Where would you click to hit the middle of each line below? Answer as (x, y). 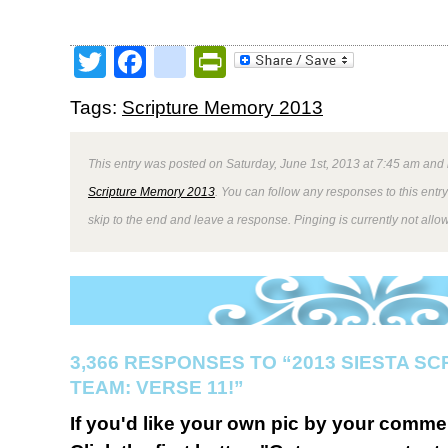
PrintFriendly (316, 62)
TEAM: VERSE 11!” (157, 387)
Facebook (217, 62)
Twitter (153, 62)
